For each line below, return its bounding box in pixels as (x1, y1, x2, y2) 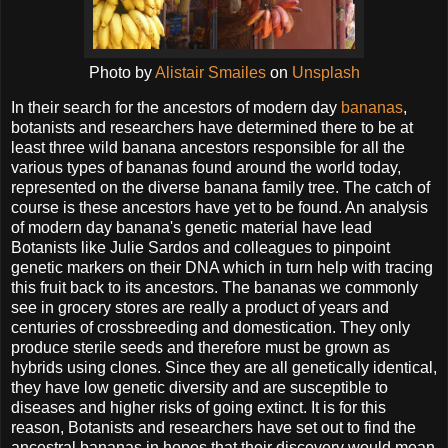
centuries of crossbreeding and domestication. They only (11, 319, 410, 337)
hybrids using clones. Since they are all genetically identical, (11, 359, 437, 377)
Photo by (88, 63, 155, 81)
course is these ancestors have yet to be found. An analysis (11, 199, 428, 217)
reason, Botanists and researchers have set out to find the (11, 419, 416, 437)
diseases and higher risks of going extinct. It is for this (11, 399, 386, 417)
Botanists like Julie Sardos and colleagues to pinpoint (11, 239, 390, 257)
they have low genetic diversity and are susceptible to (11, 379, 388, 397)
